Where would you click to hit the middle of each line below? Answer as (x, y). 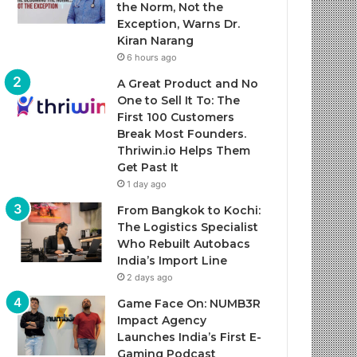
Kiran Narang (156, 41)
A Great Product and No (188, 84)
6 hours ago (152, 57)
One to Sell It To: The (179, 100)
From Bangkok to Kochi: (189, 210)
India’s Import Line (173, 261)
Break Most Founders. (182, 134)
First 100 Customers (176, 117)
